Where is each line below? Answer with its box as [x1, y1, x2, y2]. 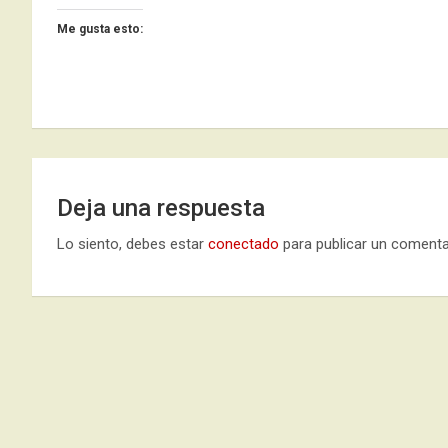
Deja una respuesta [57, 194, 265, 223]
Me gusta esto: [57, 22, 143, 37]
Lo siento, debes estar [57, 235, 208, 254]
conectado [208, 235, 279, 254]
